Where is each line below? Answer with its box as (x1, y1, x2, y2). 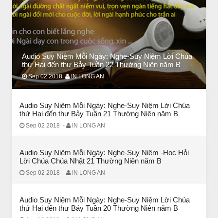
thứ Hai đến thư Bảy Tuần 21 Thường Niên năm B (19, 109, 178, 118)
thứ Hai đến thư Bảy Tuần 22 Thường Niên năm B (22, 60, 181, 69)
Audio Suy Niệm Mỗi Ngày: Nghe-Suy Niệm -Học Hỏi (19, 148, 189, 157)
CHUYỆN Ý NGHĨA (25, 83, 80, 91)
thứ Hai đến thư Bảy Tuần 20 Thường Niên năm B (19, 204, 178, 213)
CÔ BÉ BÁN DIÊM (21, 97, 82, 106)
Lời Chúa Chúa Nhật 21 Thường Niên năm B (19, 157, 162, 165)
